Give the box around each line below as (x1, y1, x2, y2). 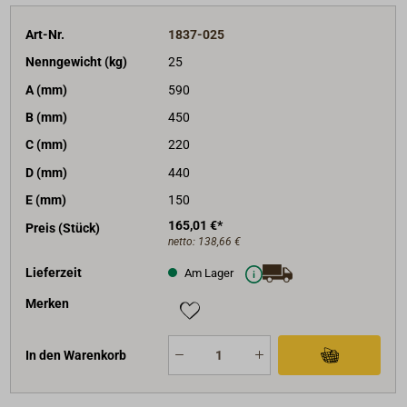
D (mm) (25, 164, 68, 180)
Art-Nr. (25, 26, 65, 42)
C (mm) (25, 137, 68, 153)
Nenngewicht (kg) (25, 55, 128, 70)
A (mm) (25, 82, 68, 97)
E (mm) (25, 193, 67, 208)
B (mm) (25, 110, 68, 125)
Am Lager (181, 265, 233, 280)
